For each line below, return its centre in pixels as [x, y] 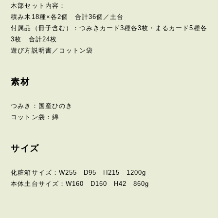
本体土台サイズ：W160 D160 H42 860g [80, 184]
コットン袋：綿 [35, 117]
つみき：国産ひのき [42, 106]
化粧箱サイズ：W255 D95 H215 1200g [79, 173]
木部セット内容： [38, 6]
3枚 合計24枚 [34, 39]
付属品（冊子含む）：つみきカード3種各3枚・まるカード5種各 [109, 28]
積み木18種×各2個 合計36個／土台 [67, 17]
